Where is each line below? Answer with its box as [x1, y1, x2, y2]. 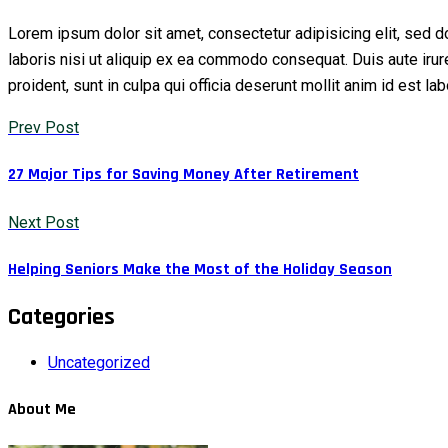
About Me [8, 399, 76, 421]
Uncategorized [48, 353, 150, 373]
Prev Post [8, 118, 79, 138]
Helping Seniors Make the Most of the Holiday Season [8, 258, 392, 280]
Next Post [8, 212, 79, 232]
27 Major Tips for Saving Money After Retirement [8, 164, 359, 186]
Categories [8, 302, 115, 333]
